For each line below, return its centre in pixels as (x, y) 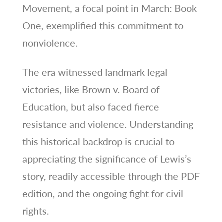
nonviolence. (50, 42)
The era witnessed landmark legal (95, 72)
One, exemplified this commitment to (103, 25)
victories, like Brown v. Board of (91, 89)
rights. (35, 210)
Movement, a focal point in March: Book (109, 8)
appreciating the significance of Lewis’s (107, 158)
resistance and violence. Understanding (108, 124)
